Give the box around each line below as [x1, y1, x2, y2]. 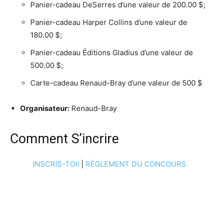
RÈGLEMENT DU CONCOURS [86, 159, 186, 169]
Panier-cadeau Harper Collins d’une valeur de [30, 17, 187, 27]
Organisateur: [20, 103, 69, 113]
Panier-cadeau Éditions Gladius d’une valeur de [30, 47, 193, 57]
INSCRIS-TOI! [33, 159, 79, 169]
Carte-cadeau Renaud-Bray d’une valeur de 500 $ [30, 78, 202, 88]
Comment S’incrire [10, 131, 119, 147]
